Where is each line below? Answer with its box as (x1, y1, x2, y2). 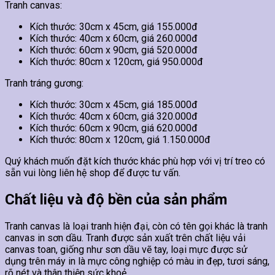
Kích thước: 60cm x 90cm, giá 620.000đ (29, 122, 198, 134)
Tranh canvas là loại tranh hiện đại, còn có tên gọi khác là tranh (5, 220, 268, 232)
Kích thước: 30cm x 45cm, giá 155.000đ (29, 20, 198, 33)
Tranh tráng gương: (5, 77, 83, 89)
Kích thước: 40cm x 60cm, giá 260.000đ (29, 32, 198, 44)
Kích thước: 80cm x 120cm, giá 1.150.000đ (29, 133, 211, 145)
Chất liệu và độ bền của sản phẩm (5, 190, 227, 208)
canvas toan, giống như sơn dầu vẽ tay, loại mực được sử (5, 243, 247, 255)
